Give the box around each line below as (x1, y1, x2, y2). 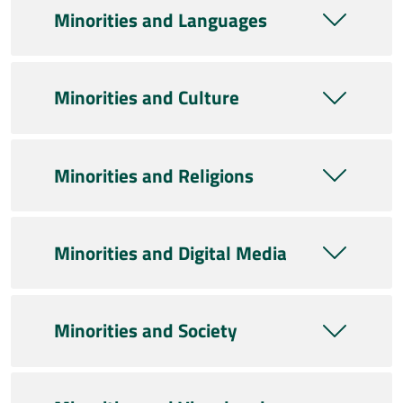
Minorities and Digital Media (54, 237, 287, 267)
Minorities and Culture (54, 83, 239, 112)
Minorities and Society (54, 316, 237, 345)
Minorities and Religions (54, 160, 254, 190)
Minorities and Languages (54, 4, 267, 34)
